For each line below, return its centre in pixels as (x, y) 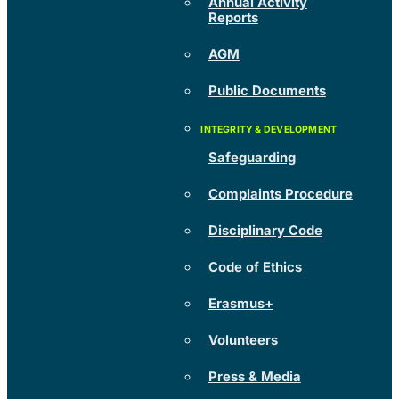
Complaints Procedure (280, 194)
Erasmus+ (240, 303)
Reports (233, 17)
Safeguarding (252, 157)
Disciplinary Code (265, 230)
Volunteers (243, 340)
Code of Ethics (255, 267)
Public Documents (267, 90)
